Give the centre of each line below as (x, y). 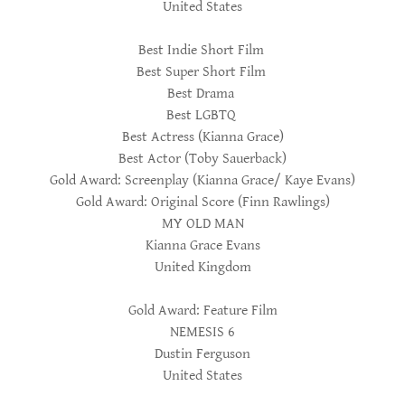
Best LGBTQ (202, 115)
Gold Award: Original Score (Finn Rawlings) (202, 202)
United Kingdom (202, 267)
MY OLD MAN (202, 224)
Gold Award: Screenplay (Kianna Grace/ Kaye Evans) (202, 180)
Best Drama (202, 94)
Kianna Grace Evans (202, 245)
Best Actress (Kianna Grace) (202, 137)
